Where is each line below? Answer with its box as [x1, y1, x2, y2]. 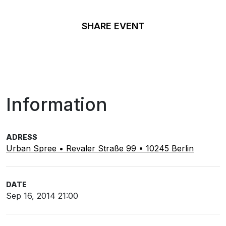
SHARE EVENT [82, 21, 144, 32]
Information [6, 93, 107, 116]
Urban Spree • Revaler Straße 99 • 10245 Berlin [6, 143, 194, 154]
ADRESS [6, 133, 37, 142]
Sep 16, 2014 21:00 [6, 191, 78, 201]
